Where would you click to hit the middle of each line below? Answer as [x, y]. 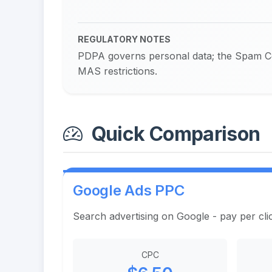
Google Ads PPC [129, 190]
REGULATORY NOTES [124, 39]
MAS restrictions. [117, 71]
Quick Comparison [174, 134]
